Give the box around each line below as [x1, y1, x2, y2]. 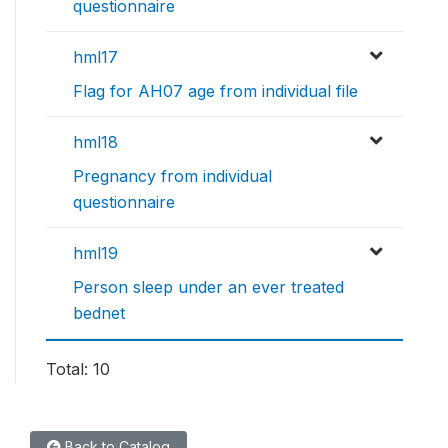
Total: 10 [46, 359, 110, 380]
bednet [73, 303, 125, 324]
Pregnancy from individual [73, 166, 272, 187]
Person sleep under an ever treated [73, 277, 344, 298]
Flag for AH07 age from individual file [73, 81, 358, 102]
